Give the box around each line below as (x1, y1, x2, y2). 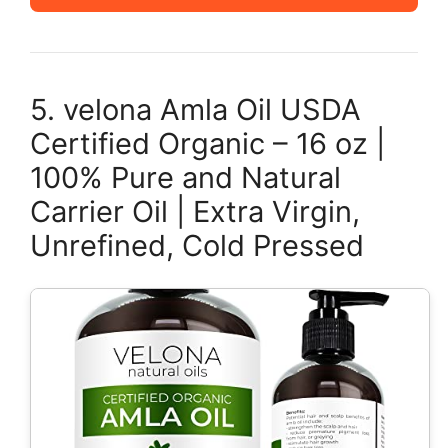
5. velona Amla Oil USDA (30, 91, 361, 127)
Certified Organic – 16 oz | (30, 125, 385, 161)
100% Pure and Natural (30, 159, 341, 195)
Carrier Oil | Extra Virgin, (30, 193, 360, 229)
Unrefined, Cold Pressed (30, 227, 364, 263)
